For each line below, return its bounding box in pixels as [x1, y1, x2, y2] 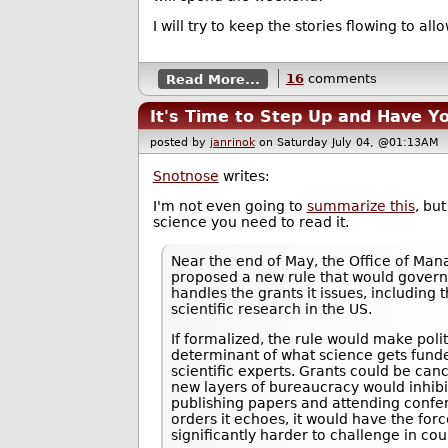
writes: [218, 168, 270, 185]
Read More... [165, 71, 260, 87]
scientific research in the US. [171, 300, 373, 317]
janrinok [209, 135, 255, 149]
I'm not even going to [152, 198, 307, 215]
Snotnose [152, 168, 219, 185]
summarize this [306, 198, 415, 215]
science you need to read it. [152, 214, 349, 231]
